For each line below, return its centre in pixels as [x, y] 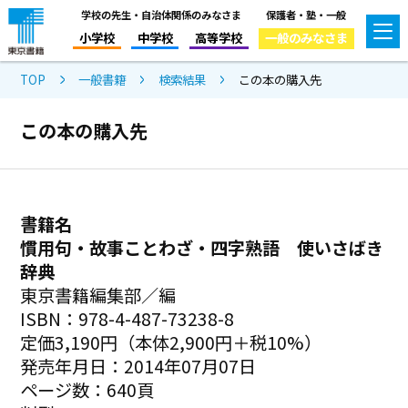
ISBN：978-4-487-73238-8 [127, 318]
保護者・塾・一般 [306, 14]
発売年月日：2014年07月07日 [138, 366]
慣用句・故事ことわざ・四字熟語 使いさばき [202, 247]
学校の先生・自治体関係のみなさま [161, 14]
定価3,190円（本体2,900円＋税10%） [171, 342]
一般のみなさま [306, 37]
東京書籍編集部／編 [98, 295]
